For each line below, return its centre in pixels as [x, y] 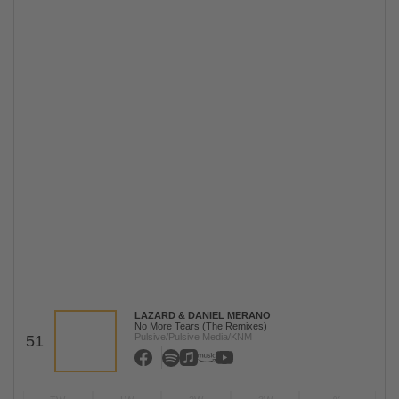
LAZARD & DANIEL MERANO [203, 315]
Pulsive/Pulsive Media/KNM [193, 337]
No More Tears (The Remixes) [201, 326]
